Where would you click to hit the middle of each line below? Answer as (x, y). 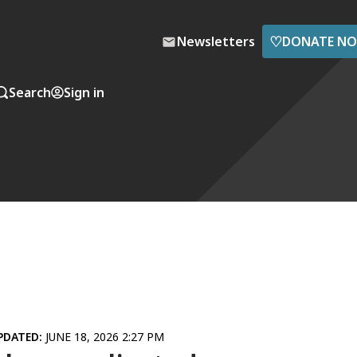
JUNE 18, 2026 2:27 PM (105, 337)
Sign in (84, 92)
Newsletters (216, 41)
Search (30, 92)
